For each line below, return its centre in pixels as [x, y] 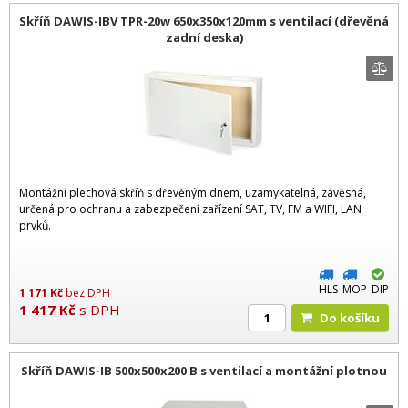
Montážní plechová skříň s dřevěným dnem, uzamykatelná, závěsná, [193, 192]
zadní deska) [204, 38]
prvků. [35, 225]
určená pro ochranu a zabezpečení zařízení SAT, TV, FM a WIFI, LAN [190, 209]
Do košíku [354, 317]
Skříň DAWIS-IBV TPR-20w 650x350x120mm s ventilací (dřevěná [204, 21]
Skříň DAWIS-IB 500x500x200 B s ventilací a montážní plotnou [204, 370]
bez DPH [88, 292]
